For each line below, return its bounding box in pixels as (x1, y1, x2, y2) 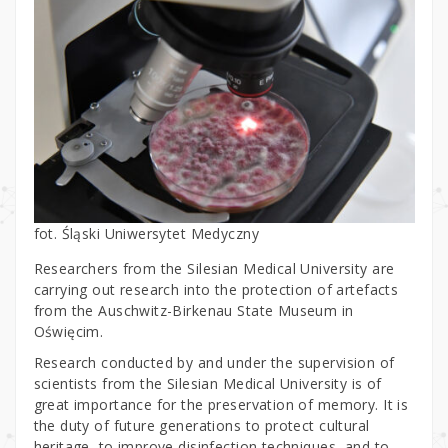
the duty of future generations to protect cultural (33, 415, 370, 435)
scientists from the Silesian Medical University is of (33, 373, 382, 393)
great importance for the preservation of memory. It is (33, 394, 409, 414)
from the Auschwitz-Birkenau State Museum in (33, 300, 354, 320)
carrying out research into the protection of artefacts (33, 279, 399, 299)
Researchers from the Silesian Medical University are (33, 258, 395, 278)
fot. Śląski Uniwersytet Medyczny (33, 223, 259, 243)
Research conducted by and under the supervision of (33, 352, 395, 372)
